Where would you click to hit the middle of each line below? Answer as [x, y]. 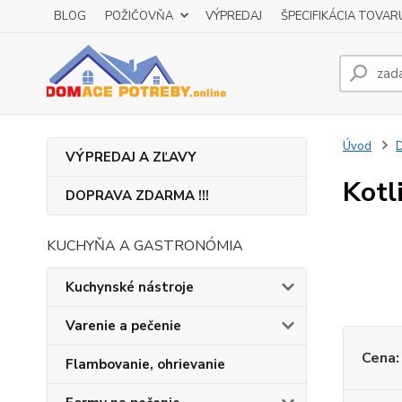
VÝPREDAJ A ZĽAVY [131, 157]
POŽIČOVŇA [139, 16]
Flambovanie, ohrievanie [145, 364]
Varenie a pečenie [123, 326]
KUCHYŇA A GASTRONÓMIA [145, 246]
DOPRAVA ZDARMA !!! [137, 196]
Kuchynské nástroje [130, 287]
